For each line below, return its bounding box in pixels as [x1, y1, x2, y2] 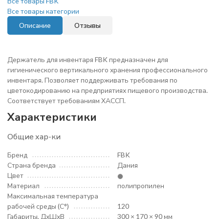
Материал [7, 181, 40, 190]
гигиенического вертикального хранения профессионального [7, 66, 208, 74]
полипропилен [117, 181, 164, 190]
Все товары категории [7, 7, 79, 15]
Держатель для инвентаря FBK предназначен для [7, 55, 168, 64]
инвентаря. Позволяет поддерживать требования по [7, 76, 177, 84]
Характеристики [7, 110, 97, 123]
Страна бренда [7, 161, 56, 169]
